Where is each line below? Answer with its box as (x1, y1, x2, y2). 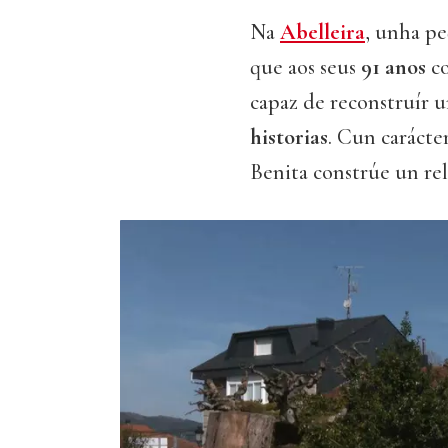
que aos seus (250, 54, 361, 81)
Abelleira (280, 19, 365, 46)
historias (250, 124, 328, 151)
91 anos (361, 54, 426, 81)
